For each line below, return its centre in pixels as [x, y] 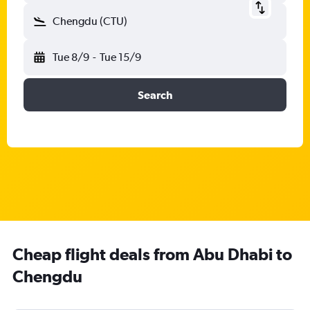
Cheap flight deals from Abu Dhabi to [152, 254]
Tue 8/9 [71, 57]
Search [155, 95]
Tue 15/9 [120, 57]
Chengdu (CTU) [90, 21]
